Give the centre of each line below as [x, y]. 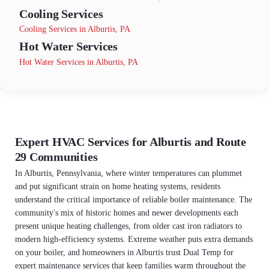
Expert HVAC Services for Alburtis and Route [130, 141]
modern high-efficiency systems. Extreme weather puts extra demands [134, 240]
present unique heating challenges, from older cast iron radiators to [128, 226]
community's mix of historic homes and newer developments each [126, 213]
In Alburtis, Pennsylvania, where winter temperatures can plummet [128, 174]
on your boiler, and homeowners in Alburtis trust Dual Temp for [124, 253]
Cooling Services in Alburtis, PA [75, 29]
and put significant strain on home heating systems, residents [117, 187]
